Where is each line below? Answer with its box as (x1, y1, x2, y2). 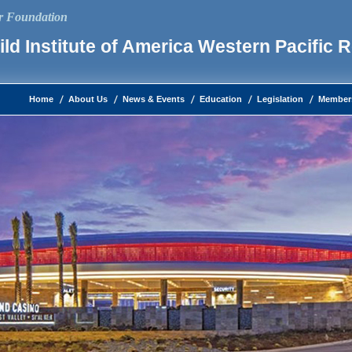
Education (200, 94, 242, 104)
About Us (68, 94, 108, 104)
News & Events (123, 94, 185, 104)
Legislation (257, 94, 303, 104)
